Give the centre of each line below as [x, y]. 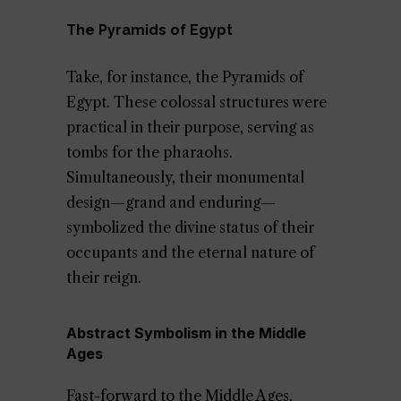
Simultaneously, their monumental [185, 177]
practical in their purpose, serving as [190, 127]
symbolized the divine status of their [190, 227]
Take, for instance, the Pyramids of [185, 77]
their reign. [104, 277]
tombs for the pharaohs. [149, 152]
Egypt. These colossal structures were [196, 102]
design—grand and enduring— [171, 202]
